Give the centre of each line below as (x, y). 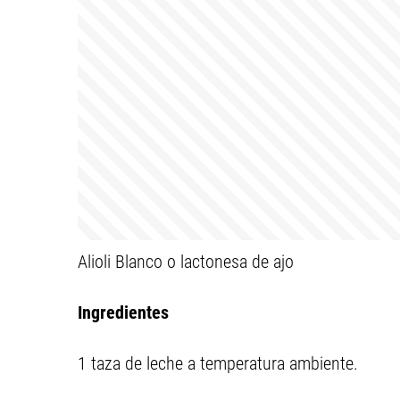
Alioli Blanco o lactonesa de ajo (186, 262)
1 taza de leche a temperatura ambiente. (218, 363)
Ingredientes (123, 312)
